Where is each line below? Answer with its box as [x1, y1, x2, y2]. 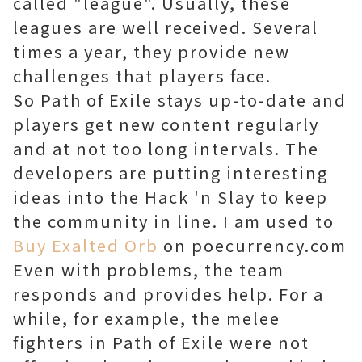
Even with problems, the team [13, 258, 284, 281]
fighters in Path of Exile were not [13, 330, 309, 354]
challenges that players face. [13, 64, 271, 87]
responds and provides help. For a [13, 282, 324, 305]
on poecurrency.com [158, 234, 347, 257]
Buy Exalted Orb [13, 234, 158, 257]
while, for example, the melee [13, 306, 280, 330]
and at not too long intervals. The [13, 137, 319, 160]
